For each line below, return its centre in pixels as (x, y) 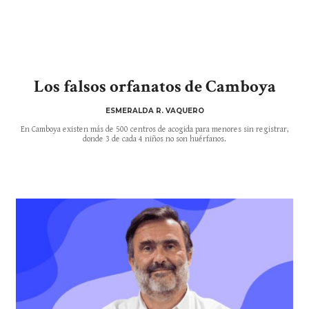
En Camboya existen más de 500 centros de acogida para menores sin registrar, (154, 129)
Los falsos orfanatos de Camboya (154, 86)
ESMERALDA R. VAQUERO (154, 110)
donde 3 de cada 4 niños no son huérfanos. (154, 139)
